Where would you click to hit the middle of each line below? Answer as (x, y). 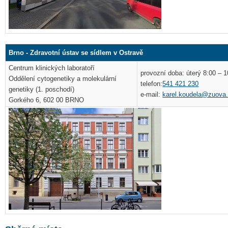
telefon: (152, 84)
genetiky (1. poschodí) (42, 90)
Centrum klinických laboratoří (52, 68)
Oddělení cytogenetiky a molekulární (63, 79)
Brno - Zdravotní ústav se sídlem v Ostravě (76, 53)
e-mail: (152, 95)
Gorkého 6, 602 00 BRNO (47, 100)
